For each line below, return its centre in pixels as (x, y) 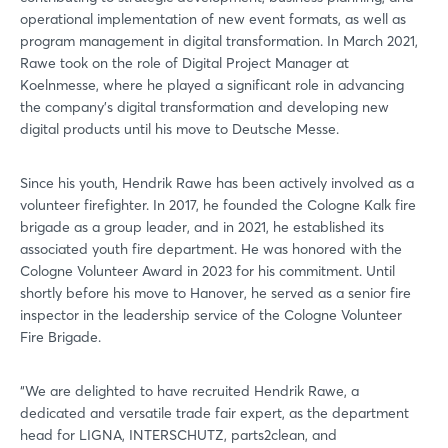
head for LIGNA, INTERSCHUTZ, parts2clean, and (178, 434)
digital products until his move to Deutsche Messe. (179, 128)
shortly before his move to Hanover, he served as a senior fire (215, 292)
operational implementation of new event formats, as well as (213, 18)
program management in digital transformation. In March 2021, (219, 40)
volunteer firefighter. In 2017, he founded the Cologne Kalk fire (218, 204)
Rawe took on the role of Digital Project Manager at (184, 62)
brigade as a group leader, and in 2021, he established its (202, 226)
